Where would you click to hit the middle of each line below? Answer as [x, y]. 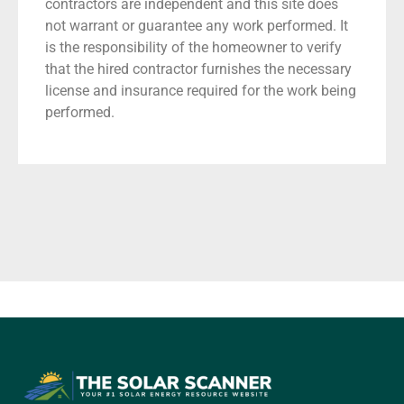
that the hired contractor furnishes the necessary [198, 69]
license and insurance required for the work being [201, 91]
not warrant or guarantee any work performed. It [197, 26]
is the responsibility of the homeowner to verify [193, 48]
